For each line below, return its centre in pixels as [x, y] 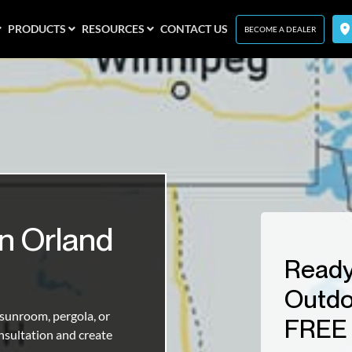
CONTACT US [194, 29]
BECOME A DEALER [280, 29]
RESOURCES [113, 29]
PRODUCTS [37, 29]
